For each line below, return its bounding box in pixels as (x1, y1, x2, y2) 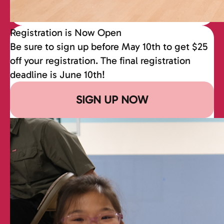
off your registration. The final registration (10, 54, 190, 66)
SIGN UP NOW (76, 92, 148, 106)
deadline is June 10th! (10, 68, 105, 80)
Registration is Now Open (10, 26, 121, 38)
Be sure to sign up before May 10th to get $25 (10, 40, 207, 52)
